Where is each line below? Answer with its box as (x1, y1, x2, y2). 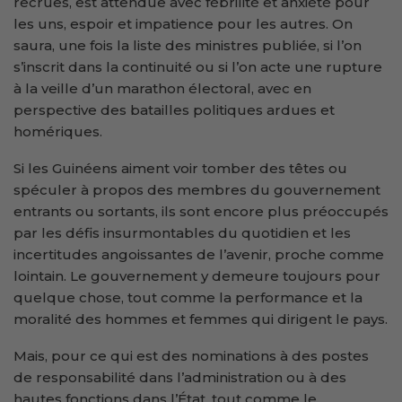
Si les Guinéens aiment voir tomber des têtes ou (13, 160, 347, 178)
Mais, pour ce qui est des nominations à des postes (13, 347, 369, 365)
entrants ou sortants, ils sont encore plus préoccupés (13, 203, 389, 221)
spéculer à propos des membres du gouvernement (13, 181, 380, 199)
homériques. (13, 123, 102, 141)
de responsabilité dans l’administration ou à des (13, 369, 346, 387)
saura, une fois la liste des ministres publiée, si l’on (13, 37, 362, 55)
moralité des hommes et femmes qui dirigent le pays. (13, 310, 388, 328)
